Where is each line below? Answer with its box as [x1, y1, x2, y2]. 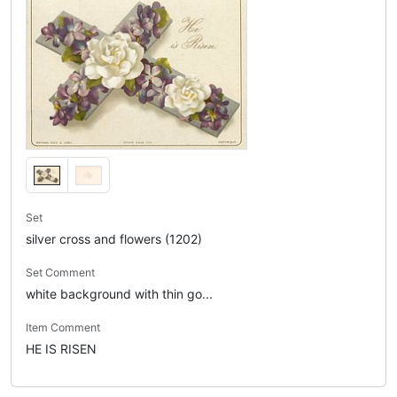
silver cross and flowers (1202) [26, 231, 202, 247]
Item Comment [26, 321, 100, 335]
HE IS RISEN [26, 341, 97, 357]
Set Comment [26, 266, 95, 280]
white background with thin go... [26, 286, 213, 302]
